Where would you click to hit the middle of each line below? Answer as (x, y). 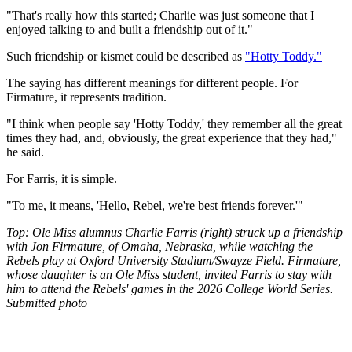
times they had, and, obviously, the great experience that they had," (172, 137)
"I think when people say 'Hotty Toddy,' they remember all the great (174, 123)
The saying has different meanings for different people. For (152, 82)
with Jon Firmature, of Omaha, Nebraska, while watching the (159, 246)
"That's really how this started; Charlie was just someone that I (160, 15)
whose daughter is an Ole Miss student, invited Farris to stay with (169, 274)
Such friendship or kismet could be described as (126, 56)
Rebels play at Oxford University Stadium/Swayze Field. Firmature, (174, 260)
